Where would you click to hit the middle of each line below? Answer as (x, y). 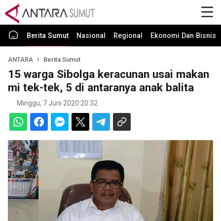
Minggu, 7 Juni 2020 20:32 (57, 103)
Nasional (91, 36)
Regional (128, 36)
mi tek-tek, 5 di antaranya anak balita (101, 87)
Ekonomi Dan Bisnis (183, 36)
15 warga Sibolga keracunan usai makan (109, 74)
